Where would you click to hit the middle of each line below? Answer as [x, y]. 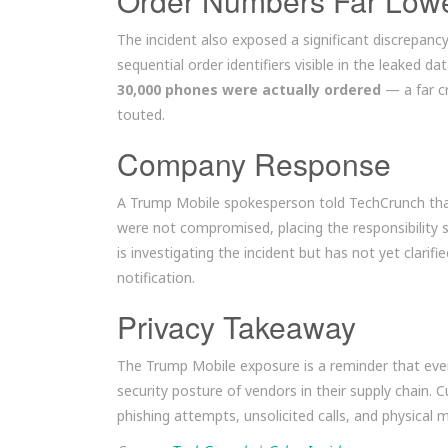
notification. [156, 277]
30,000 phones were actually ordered [249, 89]
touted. [141, 114]
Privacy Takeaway [236, 326]
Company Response [254, 163]
